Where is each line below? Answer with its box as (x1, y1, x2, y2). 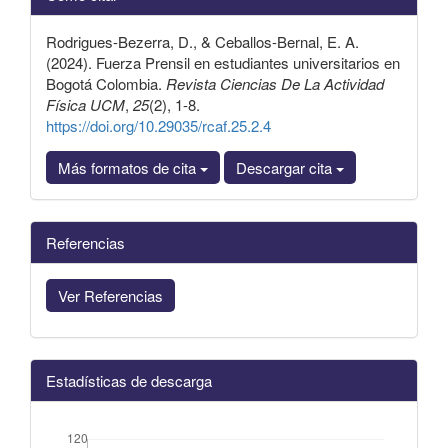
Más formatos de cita (58, 156, 200, 178)
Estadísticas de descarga (46, 369, 212, 391)
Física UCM (46, 93, 125, 115)
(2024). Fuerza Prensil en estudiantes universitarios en (46, 51, 400, 73)
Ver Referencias (58, 284, 163, 306)
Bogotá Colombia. (46, 72, 166, 94)
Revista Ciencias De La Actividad (166, 72, 384, 94)
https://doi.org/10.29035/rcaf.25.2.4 (46, 114, 271, 136)
